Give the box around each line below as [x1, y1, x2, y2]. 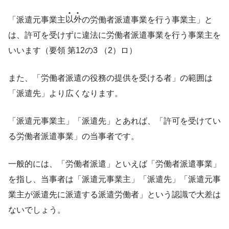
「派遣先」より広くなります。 [8, 88, 123, 98]
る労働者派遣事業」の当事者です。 [8, 131, 139, 141]
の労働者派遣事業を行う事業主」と [82, 15, 213, 24]
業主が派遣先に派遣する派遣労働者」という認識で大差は [8, 190, 221, 199]
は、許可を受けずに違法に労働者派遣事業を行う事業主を [8, 30, 221, 39]
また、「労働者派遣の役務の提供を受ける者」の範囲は [8, 73, 213, 82]
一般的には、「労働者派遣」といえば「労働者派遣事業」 [8, 159, 221, 168]
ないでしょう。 [8, 205, 65, 214]
